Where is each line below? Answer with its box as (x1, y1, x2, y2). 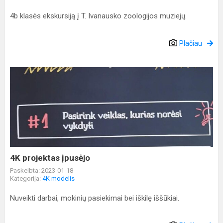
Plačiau (179, 39, 202, 47)
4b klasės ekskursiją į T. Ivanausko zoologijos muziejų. (10, 11, 187, 20)
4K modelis (42, 175, 75, 182)
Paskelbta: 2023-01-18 (10, 167, 73, 174)
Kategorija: (10, 175, 42, 182)
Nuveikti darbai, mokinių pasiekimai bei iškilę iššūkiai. (10, 194, 179, 203)
